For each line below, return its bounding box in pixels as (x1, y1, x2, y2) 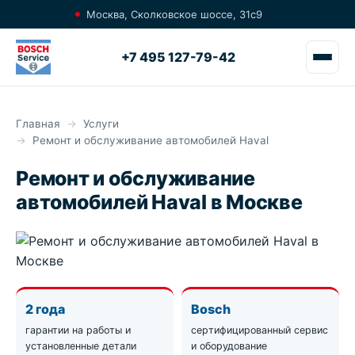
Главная (16, 117, 60, 130)
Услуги (83, 117, 119, 130)
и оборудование (191, 340, 267, 352)
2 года (25, 301, 65, 317)
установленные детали (25, 340, 136, 352)
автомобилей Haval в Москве (16, 190, 303, 214)
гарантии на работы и (25, 324, 131, 336)
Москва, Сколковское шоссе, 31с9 (86, 8, 262, 21)
